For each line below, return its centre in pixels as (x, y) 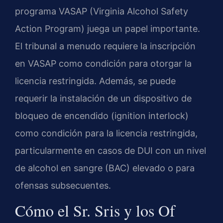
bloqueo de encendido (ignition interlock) (102, 115)
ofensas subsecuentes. (63, 185)
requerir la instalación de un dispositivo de (103, 98)
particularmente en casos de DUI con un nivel (111, 150)
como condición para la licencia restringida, (106, 133)
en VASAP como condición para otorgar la (103, 63)
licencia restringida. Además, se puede (95, 81)
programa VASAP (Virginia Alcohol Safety (102, 11)
